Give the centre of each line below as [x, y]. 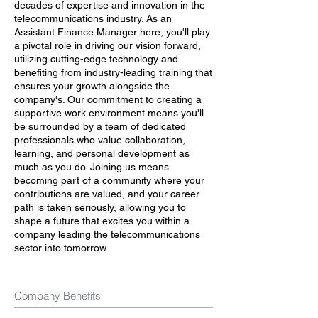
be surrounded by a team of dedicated [100, 126]
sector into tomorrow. [61, 248]
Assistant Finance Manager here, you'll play [112, 32]
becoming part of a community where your [109, 180]
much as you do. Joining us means [92, 167]
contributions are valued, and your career [107, 194]
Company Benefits [57, 296]
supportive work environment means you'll [109, 113]
